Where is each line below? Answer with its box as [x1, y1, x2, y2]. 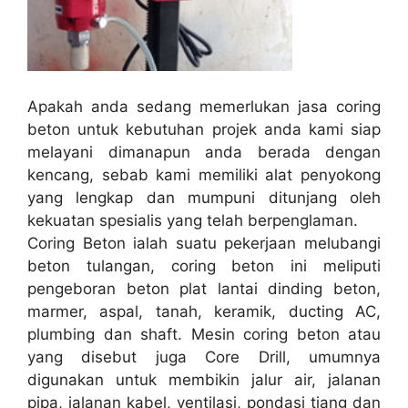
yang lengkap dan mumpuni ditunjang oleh [27, 189, 381, 208]
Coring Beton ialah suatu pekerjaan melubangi [27, 234, 381, 253]
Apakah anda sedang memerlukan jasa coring [27, 97, 381, 117]
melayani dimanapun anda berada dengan [27, 143, 381, 162]
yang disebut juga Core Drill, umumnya [27, 348, 381, 367]
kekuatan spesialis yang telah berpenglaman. [27, 211, 358, 230]
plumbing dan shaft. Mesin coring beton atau [27, 325, 381, 344]
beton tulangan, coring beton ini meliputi [27, 257, 381, 276]
